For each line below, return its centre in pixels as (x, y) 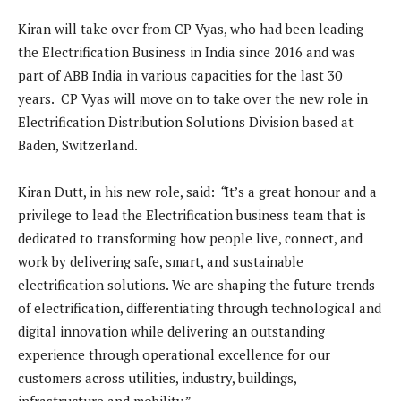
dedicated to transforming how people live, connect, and (190, 239)
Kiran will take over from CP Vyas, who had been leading (191, 29)
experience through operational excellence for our (174, 355)
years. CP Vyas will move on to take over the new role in (193, 99)
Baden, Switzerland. (78, 145)
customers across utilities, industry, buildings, (157, 378)
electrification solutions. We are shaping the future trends (196, 285)
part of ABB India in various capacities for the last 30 (180, 76)
